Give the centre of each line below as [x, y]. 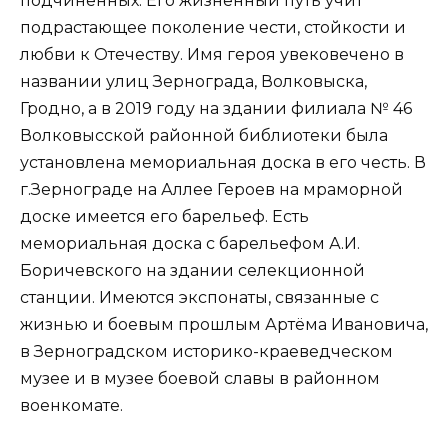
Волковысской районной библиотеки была [204, 136]
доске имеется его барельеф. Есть [164, 217]
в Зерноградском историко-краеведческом [206, 352]
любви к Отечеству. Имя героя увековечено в [212, 55]
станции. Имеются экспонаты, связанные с [199, 298]
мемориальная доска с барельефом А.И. [190, 244]
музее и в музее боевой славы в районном [200, 379]
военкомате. [71, 406]
